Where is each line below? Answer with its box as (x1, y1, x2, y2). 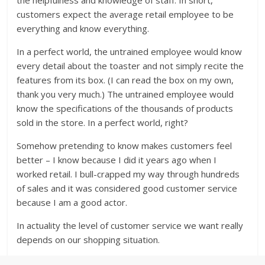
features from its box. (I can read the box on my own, (17, 74, 234, 86)
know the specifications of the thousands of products (17, 102, 234, 115)
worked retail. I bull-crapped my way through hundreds (17, 168, 240, 180)
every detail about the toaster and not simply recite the (17, 60, 244, 72)
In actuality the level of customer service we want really (17, 219, 244, 232)
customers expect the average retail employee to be (17, 8, 234, 21)
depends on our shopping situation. (17, 234, 160, 246)
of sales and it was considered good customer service (17, 182, 238, 195)
